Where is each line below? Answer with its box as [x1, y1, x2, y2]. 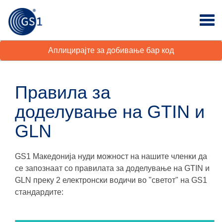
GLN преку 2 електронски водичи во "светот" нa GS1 [15, 176, 207, 184]
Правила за [15, 82, 111, 103]
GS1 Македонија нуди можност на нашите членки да [15, 152, 207, 161]
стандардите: [15, 188, 63, 196]
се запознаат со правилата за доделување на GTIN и [15, 164, 210, 172]
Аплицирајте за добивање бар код [48, 46, 174, 55]
